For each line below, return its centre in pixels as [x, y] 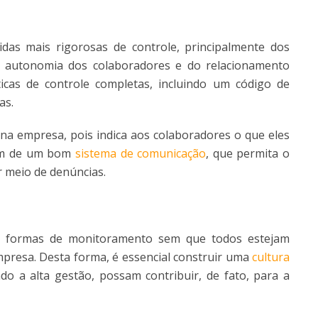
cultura [271, 257]
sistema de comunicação [141, 154]
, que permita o [248, 154]
